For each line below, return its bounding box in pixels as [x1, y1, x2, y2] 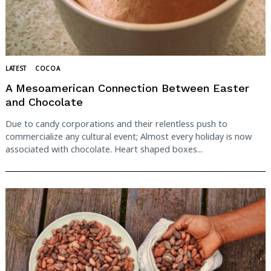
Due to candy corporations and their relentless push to [5, 117, 227, 129]
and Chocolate [5, 96, 83, 109]
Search [31, 166, 55, 174]
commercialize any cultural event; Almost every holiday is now [5, 130, 252, 142]
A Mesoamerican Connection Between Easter [5, 82, 249, 95]
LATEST [5, 64, 27, 73]
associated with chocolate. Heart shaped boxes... [5, 143, 203, 155]
